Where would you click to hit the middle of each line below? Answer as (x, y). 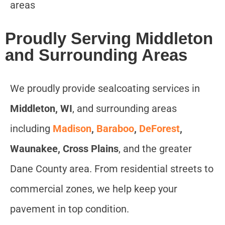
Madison (72, 129)
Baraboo (115, 129)
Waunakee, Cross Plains (64, 149)
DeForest (159, 129)
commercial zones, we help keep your (94, 189)
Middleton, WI (41, 109)
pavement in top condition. (70, 209)
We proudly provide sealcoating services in (105, 89)
